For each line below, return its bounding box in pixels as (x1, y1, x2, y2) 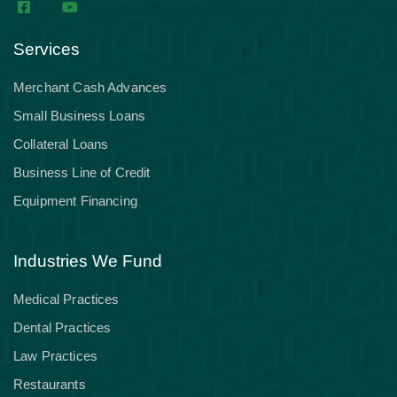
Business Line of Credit (13, 165, 151, 180)
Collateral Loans (13, 136, 109, 152)
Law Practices (13, 348, 97, 363)
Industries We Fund (13, 252, 162, 270)
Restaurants (13, 377, 86, 392)
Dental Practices (13, 320, 112, 335)
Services (13, 40, 80, 58)
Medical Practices (13, 292, 120, 307)
